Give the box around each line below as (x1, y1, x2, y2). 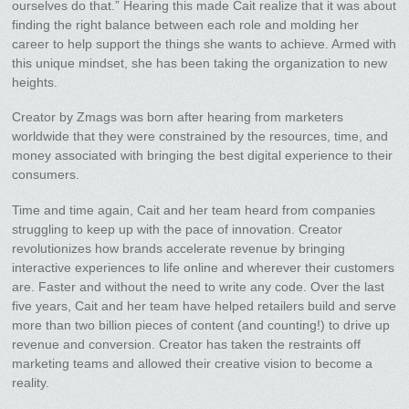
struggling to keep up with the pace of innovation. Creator (12, 221, 343, 236)
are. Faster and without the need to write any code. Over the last (12, 278, 385, 294)
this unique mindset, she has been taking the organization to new (12, 55, 388, 70)
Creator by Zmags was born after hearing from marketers (12, 110, 344, 125)
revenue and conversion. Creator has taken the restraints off (12, 336, 362, 351)
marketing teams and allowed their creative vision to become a (12, 355, 373, 371)
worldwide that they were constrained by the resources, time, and (12, 129, 389, 144)
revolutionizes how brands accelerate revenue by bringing (12, 240, 346, 256)
